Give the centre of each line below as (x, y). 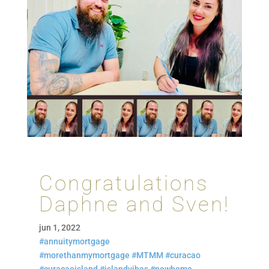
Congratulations (123, 184)
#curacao (183, 255)
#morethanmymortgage (84, 255)
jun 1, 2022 (59, 228)
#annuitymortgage (74, 242)
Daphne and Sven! (134, 205)
